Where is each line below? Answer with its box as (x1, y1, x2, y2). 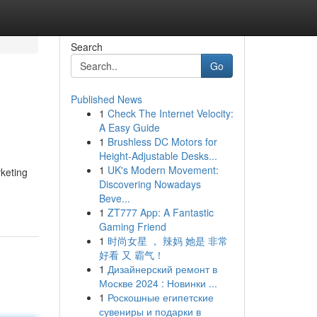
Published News (70, 92, 142, 106)
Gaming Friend (98, 219, 166, 234)
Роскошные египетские (107, 290, 214, 304)
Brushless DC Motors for (107, 134, 217, 149)
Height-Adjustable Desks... (98, 149, 217, 163)
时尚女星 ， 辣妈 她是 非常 (107, 234, 228, 248)
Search (70, 40, 103, 54)
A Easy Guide (98, 120, 160, 134)
